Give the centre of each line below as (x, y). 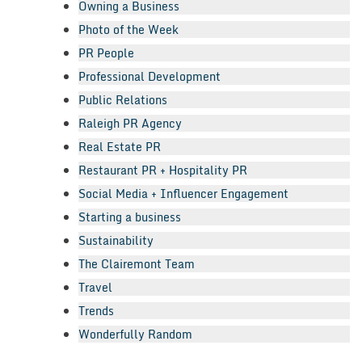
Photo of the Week (128, 30)
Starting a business (130, 217)
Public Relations (123, 100)
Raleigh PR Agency (130, 124)
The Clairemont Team (137, 264)
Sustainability (116, 241)
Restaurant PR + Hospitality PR (163, 170)
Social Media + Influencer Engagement (183, 194)
